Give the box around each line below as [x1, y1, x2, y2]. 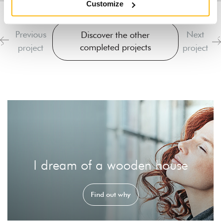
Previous [15, 29, 46, 40]
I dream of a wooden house [33, 156, 188, 173]
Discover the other [81, 30, 150, 40]
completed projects [79, 42, 151, 53]
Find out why [90, 190, 131, 198]
